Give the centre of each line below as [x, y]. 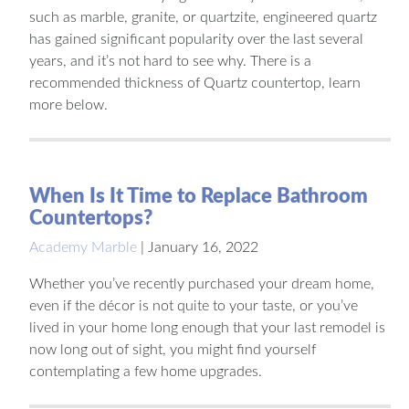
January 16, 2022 [203, 247]
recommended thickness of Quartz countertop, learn [195, 83]
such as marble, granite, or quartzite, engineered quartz [203, 17]
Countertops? [91, 218]
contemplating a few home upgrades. [146, 371]
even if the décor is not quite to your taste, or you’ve [194, 305]
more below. [68, 105]
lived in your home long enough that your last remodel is [207, 327]
